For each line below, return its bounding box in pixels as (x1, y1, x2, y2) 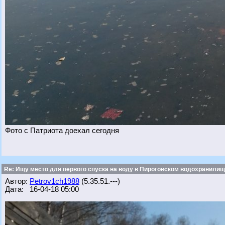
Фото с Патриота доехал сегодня (5, 127, 119, 135)
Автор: (5, 177, 30, 185)
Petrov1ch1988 (30, 177, 79, 185)
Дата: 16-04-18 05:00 (5, 185, 79, 193)
